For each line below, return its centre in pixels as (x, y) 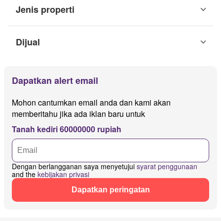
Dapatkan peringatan (110, 190)
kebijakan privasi (63, 174)
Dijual (28, 42)
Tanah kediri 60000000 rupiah (67, 129)
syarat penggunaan (167, 166)
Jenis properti (45, 10)
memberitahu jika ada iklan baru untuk (78, 114)
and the (25, 174)
